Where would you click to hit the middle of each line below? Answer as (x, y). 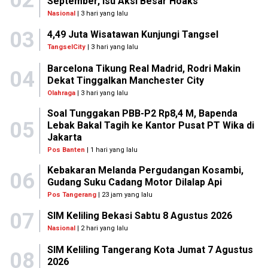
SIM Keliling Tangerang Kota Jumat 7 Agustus (150, 249)
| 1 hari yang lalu (111, 150)
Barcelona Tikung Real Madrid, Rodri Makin (144, 68)
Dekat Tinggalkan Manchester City (125, 80)
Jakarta (64, 137)
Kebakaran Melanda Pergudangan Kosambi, (145, 170)
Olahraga (61, 93)
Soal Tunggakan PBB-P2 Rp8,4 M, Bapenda (142, 113)
